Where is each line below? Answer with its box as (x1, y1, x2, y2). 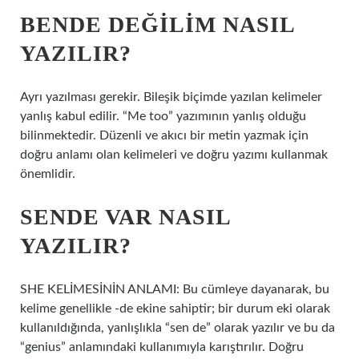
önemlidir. (20, 167, 75, 180)
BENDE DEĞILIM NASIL (20, 12, 294, 37)
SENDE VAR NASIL (20, 204, 230, 229)
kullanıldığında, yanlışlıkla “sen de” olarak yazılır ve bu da (20, 321, 335, 334)
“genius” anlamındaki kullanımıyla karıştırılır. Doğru (20, 341, 304, 353)
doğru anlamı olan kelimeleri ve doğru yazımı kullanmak (20, 148, 328, 161)
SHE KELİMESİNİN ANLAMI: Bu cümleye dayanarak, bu (20, 283, 329, 296)
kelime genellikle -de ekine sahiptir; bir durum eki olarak (20, 302, 330, 315)
